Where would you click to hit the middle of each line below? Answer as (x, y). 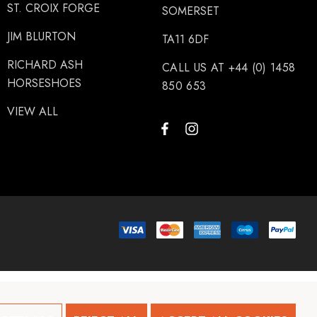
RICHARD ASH (45, 65)
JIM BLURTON (41, 36)
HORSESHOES (44, 83)
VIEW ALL (33, 111)
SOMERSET (191, 11)
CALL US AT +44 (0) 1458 (229, 68)
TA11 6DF (185, 39)
